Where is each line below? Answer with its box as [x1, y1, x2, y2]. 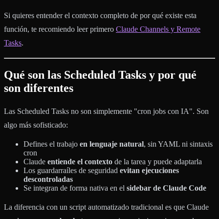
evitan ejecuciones [120, 166, 179, 175]
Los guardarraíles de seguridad [23, 166, 120, 175]
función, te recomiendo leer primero [4, 25, 116, 34]
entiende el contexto [47, 157, 112, 166]
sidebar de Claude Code [127, 184, 206, 193]
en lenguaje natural [80, 140, 144, 149]
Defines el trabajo [23, 140, 80, 149]
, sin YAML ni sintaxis [144, 140, 213, 149]
